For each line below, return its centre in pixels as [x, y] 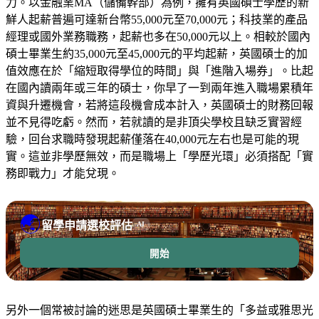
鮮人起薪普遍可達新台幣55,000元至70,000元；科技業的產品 [157, 19]
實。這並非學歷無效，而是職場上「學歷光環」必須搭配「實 [159, 156]
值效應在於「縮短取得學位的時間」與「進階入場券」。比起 [159, 70]
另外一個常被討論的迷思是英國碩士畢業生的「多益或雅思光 [159, 310]
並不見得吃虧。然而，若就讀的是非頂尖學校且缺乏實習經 [154, 122]
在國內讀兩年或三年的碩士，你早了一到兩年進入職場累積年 [159, 88]
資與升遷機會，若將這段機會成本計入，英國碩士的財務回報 [159, 105]
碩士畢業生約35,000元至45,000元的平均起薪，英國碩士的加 [157, 53]
